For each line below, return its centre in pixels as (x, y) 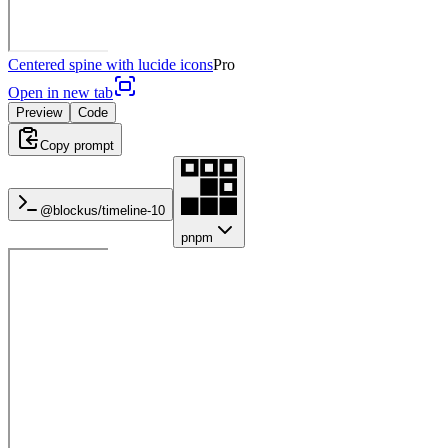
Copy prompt (77, 145)
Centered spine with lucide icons (110, 64)
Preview (39, 112)
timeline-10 (133, 210)
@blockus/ (71, 210)
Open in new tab (60, 92)
